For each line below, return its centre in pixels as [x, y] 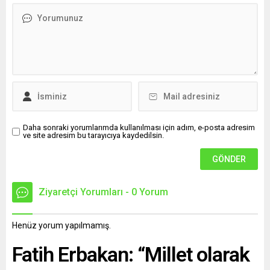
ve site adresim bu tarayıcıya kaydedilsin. [93, 136]
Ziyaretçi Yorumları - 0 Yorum [103, 192]
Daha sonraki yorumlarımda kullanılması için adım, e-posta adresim [139, 128]
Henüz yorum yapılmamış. [61, 226]
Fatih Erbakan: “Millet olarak [131, 255]
